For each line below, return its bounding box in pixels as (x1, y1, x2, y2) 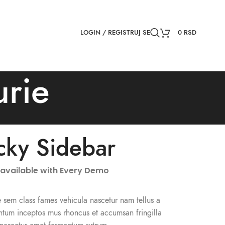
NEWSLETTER (103, 6, 140, 14)
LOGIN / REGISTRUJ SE (80, 28, 150, 37)
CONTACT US (140, 6, 176, 14)
